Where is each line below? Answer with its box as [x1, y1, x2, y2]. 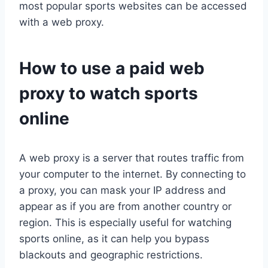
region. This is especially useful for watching [19, 217, 232, 229]
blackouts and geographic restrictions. [19, 249, 203, 261]
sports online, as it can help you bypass [19, 233, 209, 245]
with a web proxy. [19, 16, 104, 29]
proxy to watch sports [19, 83, 198, 104]
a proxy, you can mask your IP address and [19, 184, 226, 197]
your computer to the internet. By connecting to [19, 168, 246, 181]
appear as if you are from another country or [19, 200, 232, 213]
